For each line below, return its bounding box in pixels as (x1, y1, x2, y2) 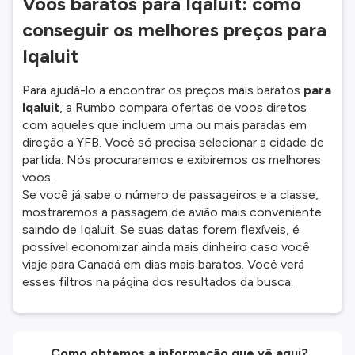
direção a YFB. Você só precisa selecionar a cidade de (22, 135, 324, 150)
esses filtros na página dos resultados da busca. (22, 274, 293, 289)
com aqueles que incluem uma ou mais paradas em (22, 117, 307, 132)
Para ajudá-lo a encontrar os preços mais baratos (22, 82, 303, 97)
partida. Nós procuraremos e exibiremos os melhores (22, 152, 321, 167)
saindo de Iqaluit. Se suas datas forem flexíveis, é (22, 222, 300, 237)
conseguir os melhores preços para (22, 18, 326, 41)
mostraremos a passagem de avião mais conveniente (22, 204, 322, 219)
